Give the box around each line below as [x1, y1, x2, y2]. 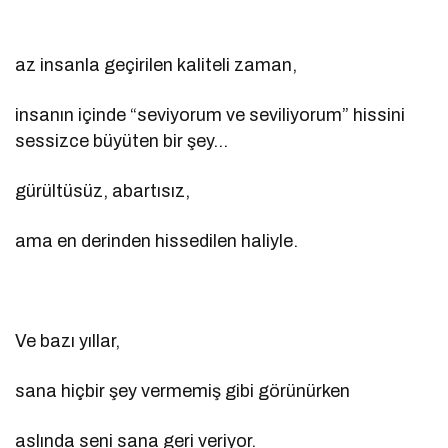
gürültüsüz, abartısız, [15, 181, 191, 202]
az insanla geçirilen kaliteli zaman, [15, 55, 298, 76]
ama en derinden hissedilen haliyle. [15, 231, 299, 252]
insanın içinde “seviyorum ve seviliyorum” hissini [15, 105, 406, 126]
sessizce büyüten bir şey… [15, 131, 229, 152]
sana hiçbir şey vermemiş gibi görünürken [15, 381, 351, 402]
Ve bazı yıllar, [15, 331, 121, 352]
